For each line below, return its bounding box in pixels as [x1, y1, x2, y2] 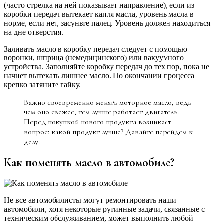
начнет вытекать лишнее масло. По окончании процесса [4, 71, 194, 80]
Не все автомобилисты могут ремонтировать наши [4, 196, 176, 205]
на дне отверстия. [4, 27, 63, 36]
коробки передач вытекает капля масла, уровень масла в [4, 9, 194, 18]
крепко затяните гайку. [4, 80, 81, 89]
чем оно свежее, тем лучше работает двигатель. [24, 107, 179, 117]
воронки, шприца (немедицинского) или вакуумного [4, 53, 184, 62]
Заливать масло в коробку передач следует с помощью [4, 44, 187, 53]
